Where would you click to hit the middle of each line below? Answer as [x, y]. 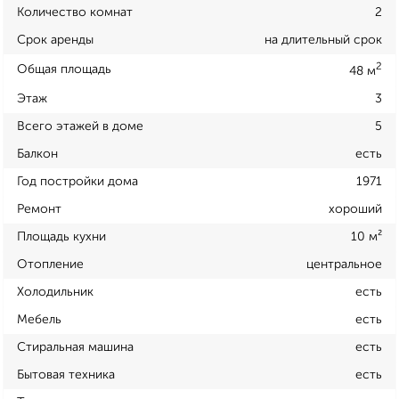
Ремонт [39, 209]
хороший [355, 209]
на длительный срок [323, 41]
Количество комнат [75, 13]
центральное [344, 264]
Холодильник [55, 292]
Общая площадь [64, 69]
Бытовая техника [66, 375]
